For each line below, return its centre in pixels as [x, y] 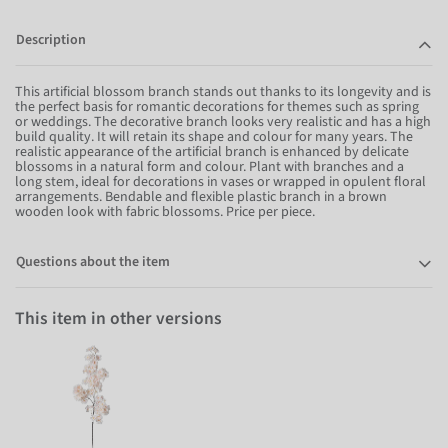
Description [51, 39]
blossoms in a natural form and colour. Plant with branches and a [209, 166]
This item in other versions [118, 318]
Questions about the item [93, 261]
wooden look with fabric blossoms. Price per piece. [165, 211]
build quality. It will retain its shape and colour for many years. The [214, 136]
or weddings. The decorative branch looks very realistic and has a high [223, 121]
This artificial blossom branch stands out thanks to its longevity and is [223, 91]
